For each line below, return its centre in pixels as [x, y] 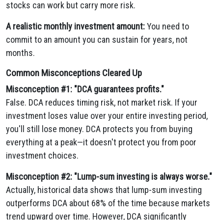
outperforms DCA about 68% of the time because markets [108, 203]
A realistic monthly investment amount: [75, 26]
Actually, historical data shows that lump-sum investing [104, 190]
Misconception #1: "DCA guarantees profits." [85, 89]
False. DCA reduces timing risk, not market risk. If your [102, 102]
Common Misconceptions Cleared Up [74, 73]
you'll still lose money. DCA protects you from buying [99, 129]
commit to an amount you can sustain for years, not [97, 40]
